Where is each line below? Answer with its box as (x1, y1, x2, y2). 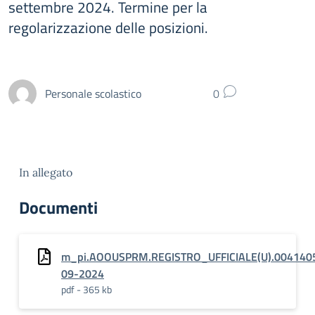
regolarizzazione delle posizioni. (8, 16, 208, 39)
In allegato (19, 165, 72, 179)
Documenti (19, 195, 98, 220)
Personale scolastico (45, 84, 141, 102)
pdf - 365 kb (61, 282, 112, 297)
